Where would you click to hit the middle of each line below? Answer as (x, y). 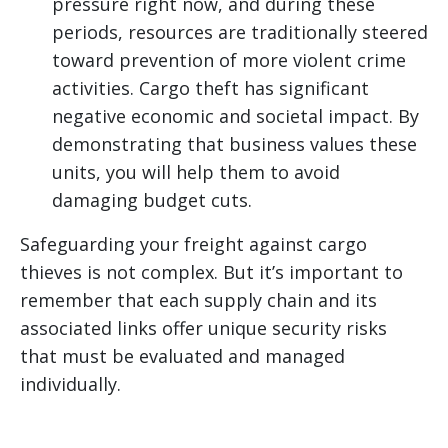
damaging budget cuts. (152, 200)
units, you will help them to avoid (196, 172)
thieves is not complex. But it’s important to (211, 272)
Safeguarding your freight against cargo (193, 244)
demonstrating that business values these (234, 144)
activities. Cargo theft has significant (210, 88)
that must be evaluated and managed (182, 356)
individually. (70, 384)
